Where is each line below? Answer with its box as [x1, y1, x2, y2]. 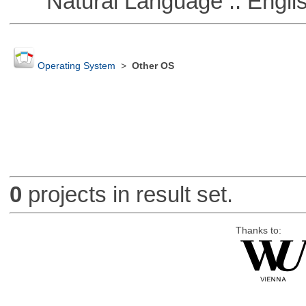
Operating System [37, 61, 115, 72]
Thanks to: [235, 225, 281, 236]
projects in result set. [21, 182, 233, 208]
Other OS [131, 61, 174, 72]
